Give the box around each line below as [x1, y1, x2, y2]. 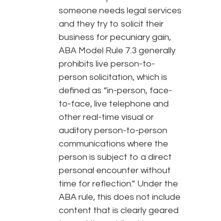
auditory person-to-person [59, 126, 167, 136]
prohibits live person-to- [59, 59, 155, 69]
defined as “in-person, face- [59, 86, 172, 96]
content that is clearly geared [59, 206, 179, 216]
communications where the [59, 139, 168, 149]
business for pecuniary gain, [59, 33, 171, 42]
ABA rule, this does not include [59, 192, 181, 202]
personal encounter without [59, 166, 171, 176]
